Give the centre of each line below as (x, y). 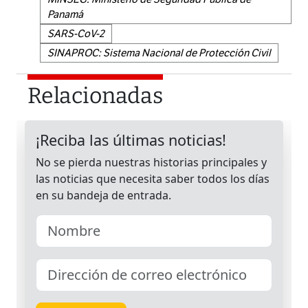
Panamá (65, 15)
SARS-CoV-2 (76, 34)
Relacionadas (95, 96)
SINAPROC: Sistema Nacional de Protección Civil (159, 53)
